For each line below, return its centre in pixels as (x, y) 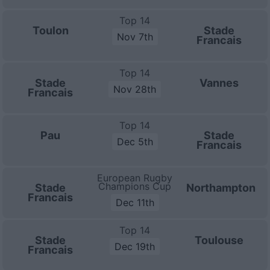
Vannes (219, 83)
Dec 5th (135, 142)
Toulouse (219, 240)
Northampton (221, 188)
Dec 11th (135, 202)
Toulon (50, 30)
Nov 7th (135, 37)
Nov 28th (135, 89)
